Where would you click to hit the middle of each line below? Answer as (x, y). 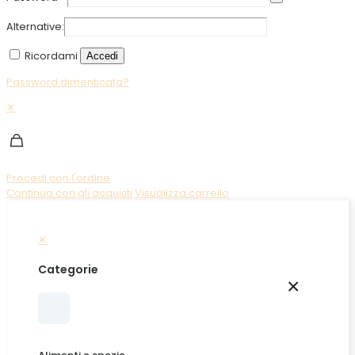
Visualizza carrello (182, 193)
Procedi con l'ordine (58, 178)
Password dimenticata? (68, 82)
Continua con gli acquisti (69, 193)
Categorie (68, 269)
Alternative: (35, 27)
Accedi (102, 56)
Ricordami (51, 56)
